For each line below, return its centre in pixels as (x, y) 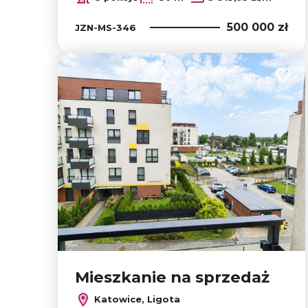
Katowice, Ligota (136, 299)
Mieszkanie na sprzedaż (172, 277)
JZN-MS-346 (106, 27)
